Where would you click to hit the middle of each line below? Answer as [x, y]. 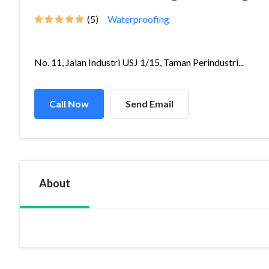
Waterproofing [138, 19]
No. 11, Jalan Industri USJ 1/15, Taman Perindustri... [139, 62]
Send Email [150, 104]
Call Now [69, 104]
